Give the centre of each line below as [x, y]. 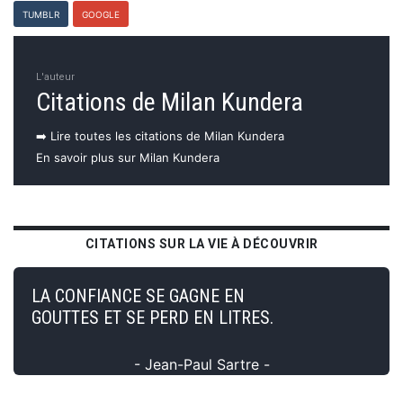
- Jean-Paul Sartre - [201, 364]
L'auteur [55, 76]
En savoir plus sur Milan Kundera [128, 157]
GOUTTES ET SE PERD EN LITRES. [152, 317]
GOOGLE [101, 14]
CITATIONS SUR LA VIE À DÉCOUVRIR [201, 243]
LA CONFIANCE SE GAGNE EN [138, 296]
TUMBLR [41, 14]
